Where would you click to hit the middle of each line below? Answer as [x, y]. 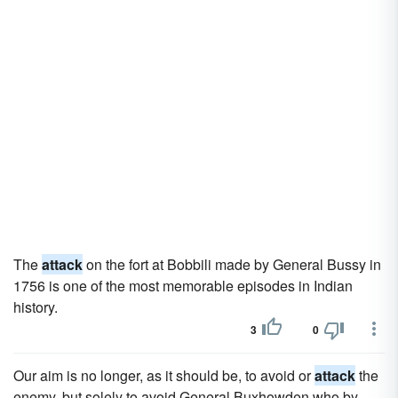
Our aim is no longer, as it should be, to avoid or [164, 375]
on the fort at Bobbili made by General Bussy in [232, 264]
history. [36, 307]
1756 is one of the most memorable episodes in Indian [183, 286]
